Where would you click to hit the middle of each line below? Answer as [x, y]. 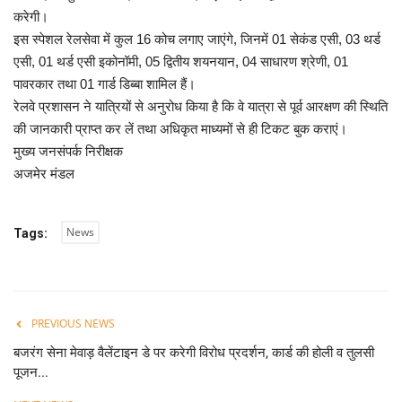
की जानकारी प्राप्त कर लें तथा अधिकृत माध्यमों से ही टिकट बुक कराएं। [180, 129]
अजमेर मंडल [44, 174]
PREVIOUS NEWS [73, 324]
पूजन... [31, 373]
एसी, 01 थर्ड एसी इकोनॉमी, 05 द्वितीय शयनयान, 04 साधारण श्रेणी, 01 [181, 62]
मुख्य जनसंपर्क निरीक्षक [68, 152]
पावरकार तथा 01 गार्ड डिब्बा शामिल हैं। [105, 84]
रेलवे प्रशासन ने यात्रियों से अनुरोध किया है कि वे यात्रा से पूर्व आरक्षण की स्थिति [201, 107]
